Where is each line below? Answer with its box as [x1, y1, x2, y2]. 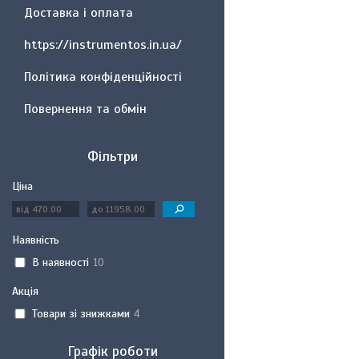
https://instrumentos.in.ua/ [24, 37, 182, 53]
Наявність [12, 233, 59, 247]
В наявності [32, 255, 89, 269]
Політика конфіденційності [24, 69, 182, 85]
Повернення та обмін [24, 101, 147, 117]
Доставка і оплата [24, 5, 133, 21]
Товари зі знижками [32, 306, 130, 321]
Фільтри [87, 147, 138, 165]
